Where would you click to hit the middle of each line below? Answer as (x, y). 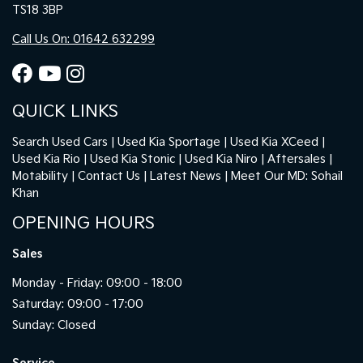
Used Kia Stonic (132, 159)
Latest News (186, 176)
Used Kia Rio (46, 159)
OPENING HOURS (83, 223)
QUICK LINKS (65, 111)
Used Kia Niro (221, 159)
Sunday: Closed (54, 325)
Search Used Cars (60, 142)
